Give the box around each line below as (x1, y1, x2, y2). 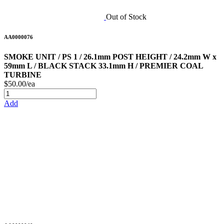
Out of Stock (106, 12, 146, 21)
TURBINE (4, 70, 41, 79)
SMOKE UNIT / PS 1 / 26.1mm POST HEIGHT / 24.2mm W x (4, 52, 216, 61)
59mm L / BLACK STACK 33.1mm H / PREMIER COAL (4, 61, 203, 70)
